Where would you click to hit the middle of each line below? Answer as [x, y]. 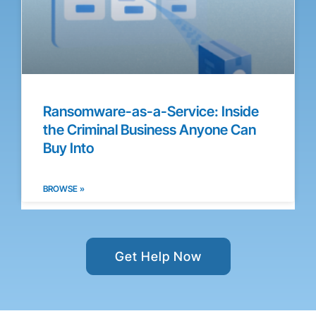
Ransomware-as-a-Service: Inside [151, 111]
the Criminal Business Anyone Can [150, 129]
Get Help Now [158, 256]
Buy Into [68, 148]
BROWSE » [64, 188]
